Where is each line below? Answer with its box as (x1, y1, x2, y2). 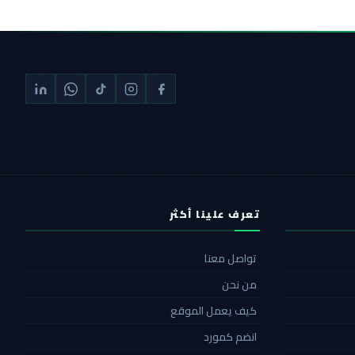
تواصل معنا (204, 248, 257, 269)
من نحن (222, 274, 257, 296)
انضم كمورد (204, 326, 257, 348)
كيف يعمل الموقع (170, 300, 257, 322)
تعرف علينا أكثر (170, 204, 260, 224)
